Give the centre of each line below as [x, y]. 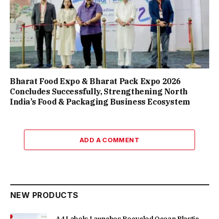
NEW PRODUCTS [44, 195]
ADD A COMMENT [109, 140]
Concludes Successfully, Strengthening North [99, 92]
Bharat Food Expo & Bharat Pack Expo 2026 [96, 81]
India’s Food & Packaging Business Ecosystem [100, 102]
